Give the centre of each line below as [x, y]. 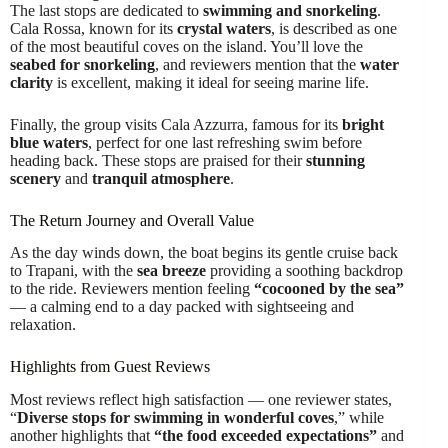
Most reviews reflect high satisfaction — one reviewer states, [201, 400]
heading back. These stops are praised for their [158, 160]
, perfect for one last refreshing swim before [225, 142]
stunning [335, 160]
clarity [31, 82]
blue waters [49, 142]
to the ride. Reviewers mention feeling [132, 289]
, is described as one [334, 28]
